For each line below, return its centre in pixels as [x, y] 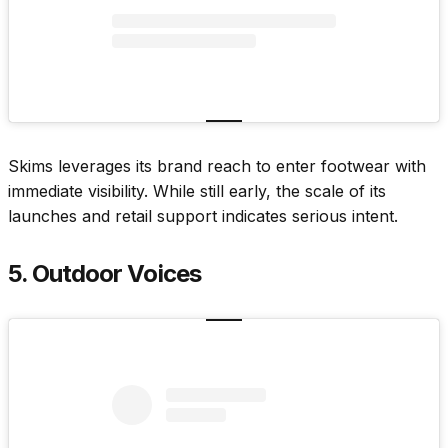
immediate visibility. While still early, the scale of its [197, 191]
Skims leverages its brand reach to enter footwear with [217, 166]
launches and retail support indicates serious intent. [203, 216]
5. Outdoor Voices [104, 274]
